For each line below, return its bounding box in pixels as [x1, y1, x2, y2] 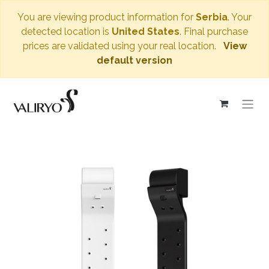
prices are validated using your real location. [22, 40, 219, 52]
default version [97, 55, 172, 66]
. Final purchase [180, 26, 248, 37]
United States [112, 26, 180, 37]
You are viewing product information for [17, 11, 196, 23]
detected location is [21, 26, 112, 37]
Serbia [196, 11, 228, 23]
